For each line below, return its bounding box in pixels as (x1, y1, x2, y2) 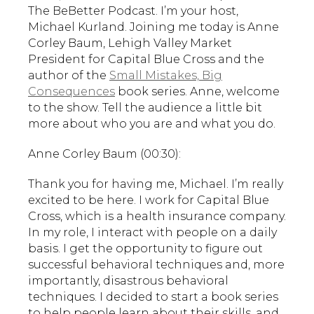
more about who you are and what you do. (28, 116, 275, 130)
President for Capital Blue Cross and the (28, 52, 264, 66)
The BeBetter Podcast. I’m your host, (28, 4, 238, 18)
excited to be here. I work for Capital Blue (28, 193, 269, 207)
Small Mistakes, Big (109, 68, 222, 82)
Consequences (28, 84, 115, 98)
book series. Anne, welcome (115, 84, 280, 98)
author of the (28, 68, 109, 82)
